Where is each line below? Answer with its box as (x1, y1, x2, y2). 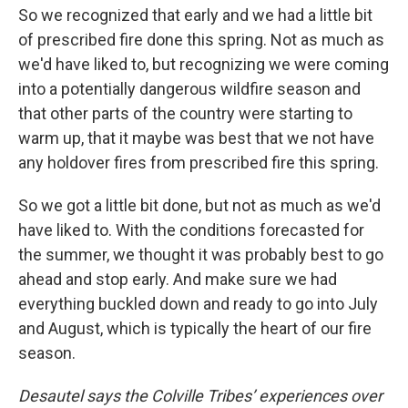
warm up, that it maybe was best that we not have (18, 128, 374, 148)
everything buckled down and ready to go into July (18, 294, 378, 313)
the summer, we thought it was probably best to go (18, 245, 383, 264)
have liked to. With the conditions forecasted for (18, 220, 364, 240)
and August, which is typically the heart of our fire (18, 319, 372, 338)
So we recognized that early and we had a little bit (18, 5, 372, 25)
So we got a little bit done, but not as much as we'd (18, 196, 381, 215)
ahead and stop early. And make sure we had (18, 270, 337, 289)
